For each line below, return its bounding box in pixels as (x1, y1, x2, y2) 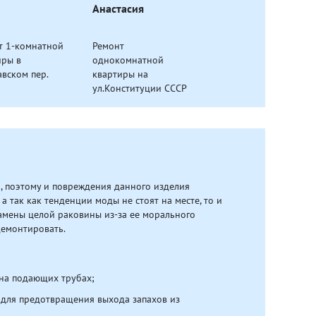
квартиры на (92, 68, 148, 80)
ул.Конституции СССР (92, 82, 187, 95)
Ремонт (92, 39, 124, 52)
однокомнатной (92, 54, 164, 66)
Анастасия (92, 2, 144, 16)
